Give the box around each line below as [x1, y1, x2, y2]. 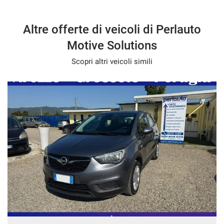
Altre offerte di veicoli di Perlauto [23, 22, 201, 36]
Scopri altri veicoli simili [71, 57, 152, 66]
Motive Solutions [67, 38, 157, 52]
